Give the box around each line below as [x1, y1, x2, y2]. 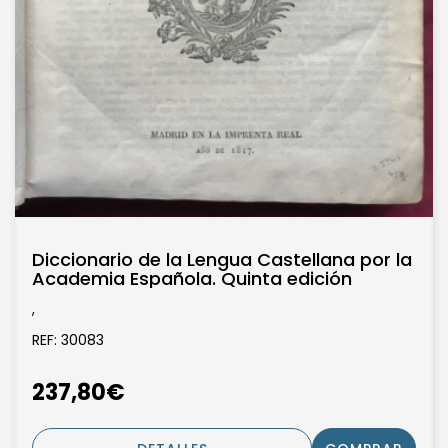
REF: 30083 [32, 330, 104, 351]
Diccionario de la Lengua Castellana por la [32, 247, 412, 273]
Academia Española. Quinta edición [32, 266, 352, 292]
